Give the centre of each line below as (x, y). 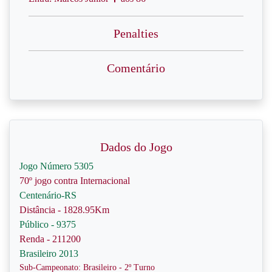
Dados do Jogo (136, 147)
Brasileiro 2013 (49, 253)
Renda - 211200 (50, 239)
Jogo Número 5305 (56, 166)
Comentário (136, 68)
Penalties (136, 33)
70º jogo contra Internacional (75, 181)
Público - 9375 (48, 224)
